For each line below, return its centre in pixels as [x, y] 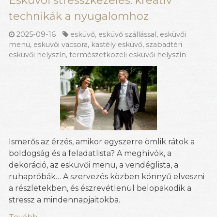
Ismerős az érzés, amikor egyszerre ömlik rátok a [102, 142]
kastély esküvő [117, 44]
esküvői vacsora [61, 44]
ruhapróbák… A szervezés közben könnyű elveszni [107, 177]
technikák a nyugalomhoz [79, 16]
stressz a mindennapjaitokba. [64, 200]
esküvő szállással [128, 34]
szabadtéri [164, 44]
